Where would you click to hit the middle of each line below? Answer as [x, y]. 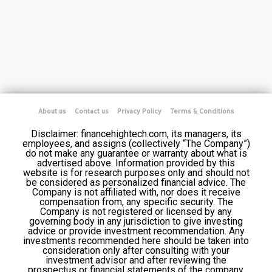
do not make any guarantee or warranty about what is [136, 153]
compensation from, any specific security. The [136, 202]
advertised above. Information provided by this [136, 163]
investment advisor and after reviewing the [136, 260]
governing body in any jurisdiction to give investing [136, 221]
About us [52, 112]
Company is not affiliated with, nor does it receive [136, 192]
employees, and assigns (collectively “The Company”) [136, 143]
